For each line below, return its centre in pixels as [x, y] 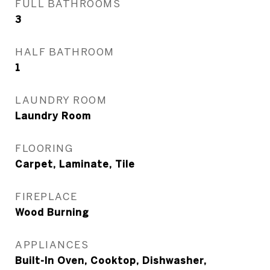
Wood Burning [52, 212]
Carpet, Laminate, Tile [75, 164]
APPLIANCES [52, 244]
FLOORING [44, 148]
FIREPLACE [46, 196]
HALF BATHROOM [65, 52]
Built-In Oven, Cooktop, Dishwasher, [111, 260]
